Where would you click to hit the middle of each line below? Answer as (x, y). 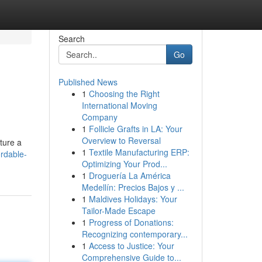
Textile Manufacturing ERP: (139, 152)
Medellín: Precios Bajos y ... (133, 187)
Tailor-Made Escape (118, 211)
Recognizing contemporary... (135, 234)
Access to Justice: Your (131, 246)
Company (99, 117)
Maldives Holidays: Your (133, 199)
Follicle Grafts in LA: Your (135, 129)
